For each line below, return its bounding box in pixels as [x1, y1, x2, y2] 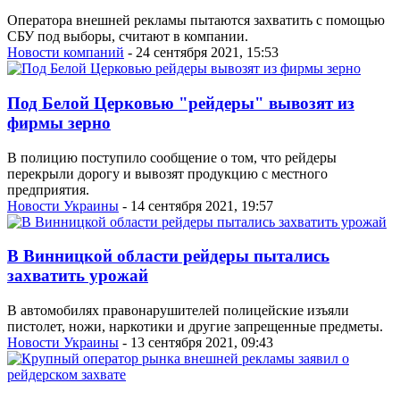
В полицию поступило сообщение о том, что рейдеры [7, 149, 337, 165]
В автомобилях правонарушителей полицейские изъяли [7, 303, 349, 319]
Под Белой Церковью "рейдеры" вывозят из [7, 94, 354, 113]
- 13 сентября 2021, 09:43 [119, 335, 273, 351]
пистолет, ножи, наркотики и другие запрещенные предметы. [7, 319, 383, 335]
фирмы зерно [7, 113, 111, 133]
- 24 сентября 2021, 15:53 [124, 45, 279, 61]
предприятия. [7, 181, 89, 197]
